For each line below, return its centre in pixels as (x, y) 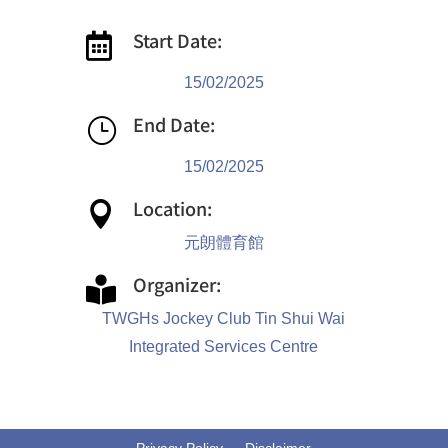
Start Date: (178, 39)
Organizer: (177, 283)
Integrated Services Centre (224, 346)
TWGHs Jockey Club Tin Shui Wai (224, 318)
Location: (173, 207)
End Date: (174, 123)
